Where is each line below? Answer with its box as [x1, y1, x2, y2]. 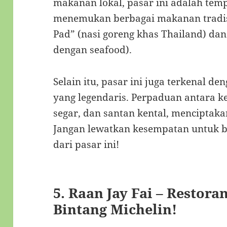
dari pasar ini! [53, 137, 120, 151]
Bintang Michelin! [53, 199, 177, 218]
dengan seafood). [53, 43, 132, 56]
